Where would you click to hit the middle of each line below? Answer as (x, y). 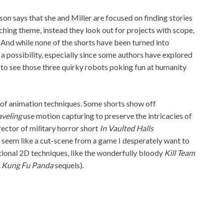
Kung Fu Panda (28, 165)
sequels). (69, 165)
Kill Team (180, 152)
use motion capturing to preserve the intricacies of (107, 115)
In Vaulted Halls (127, 128)
